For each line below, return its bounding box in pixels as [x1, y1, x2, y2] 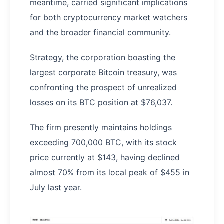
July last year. [30, 182, 82, 193]
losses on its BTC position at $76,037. [30, 97, 172, 108]
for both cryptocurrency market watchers [30, 12, 187, 23]
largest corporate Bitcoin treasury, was [30, 67, 177, 78]
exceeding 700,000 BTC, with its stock [30, 137, 177, 148]
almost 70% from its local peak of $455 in [30, 167, 189, 178]
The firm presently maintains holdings [30, 122, 172, 133]
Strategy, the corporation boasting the [30, 52, 175, 63]
